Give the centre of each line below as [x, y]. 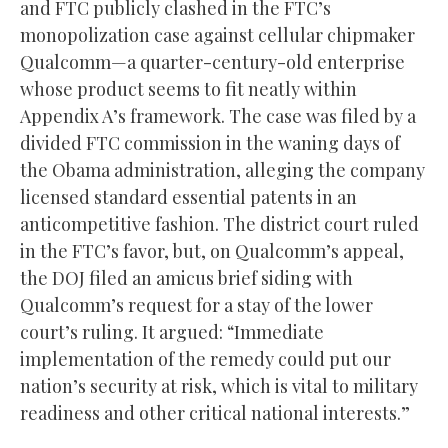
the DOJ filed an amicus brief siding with [186, 277]
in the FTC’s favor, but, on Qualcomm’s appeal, [212, 250]
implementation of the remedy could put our [205, 358]
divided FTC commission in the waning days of [210, 142]
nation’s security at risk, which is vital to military [219, 385]
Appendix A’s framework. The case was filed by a [218, 115]
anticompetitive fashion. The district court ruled [219, 223]
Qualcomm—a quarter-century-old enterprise [212, 61]
